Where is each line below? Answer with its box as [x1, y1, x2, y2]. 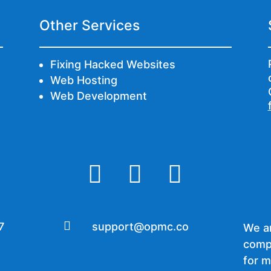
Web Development [50, 89, 147, 102]
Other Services [39, 16, 140, 34]
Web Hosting [50, 73, 117, 87]
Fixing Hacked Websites [50, 57, 175, 71]
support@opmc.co [92, 220, 189, 233]
